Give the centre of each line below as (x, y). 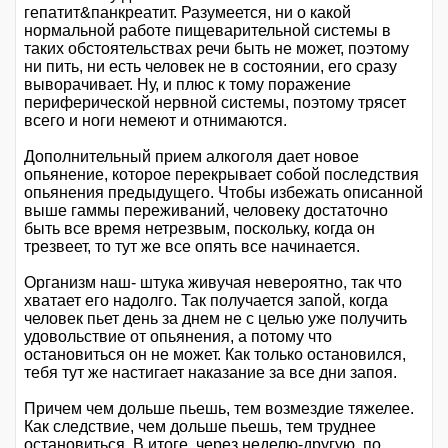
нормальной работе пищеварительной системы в (207, 30)
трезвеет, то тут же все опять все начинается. (192, 246)
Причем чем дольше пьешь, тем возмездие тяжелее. (219, 408)
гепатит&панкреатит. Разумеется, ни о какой (187, 12)
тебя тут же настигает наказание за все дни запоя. (210, 372)
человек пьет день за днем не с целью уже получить (215, 318)
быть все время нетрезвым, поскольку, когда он (199, 228)
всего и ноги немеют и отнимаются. (155, 120)
